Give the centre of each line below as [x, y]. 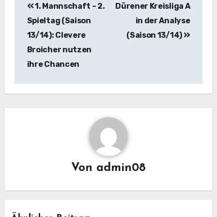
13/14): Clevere [56, 35]
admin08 [121, 168]
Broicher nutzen [59, 49]
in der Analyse [163, 20]
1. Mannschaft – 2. [69, 6]
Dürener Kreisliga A [153, 6]
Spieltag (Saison [59, 20]
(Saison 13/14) [155, 35]
